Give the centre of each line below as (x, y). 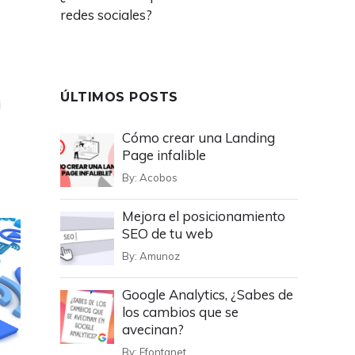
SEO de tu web (168, 233)
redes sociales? (106, 15)
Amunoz (160, 256)
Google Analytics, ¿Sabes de (208, 294)
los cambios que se (180, 312)
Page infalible (164, 155)
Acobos (158, 177)
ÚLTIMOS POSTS (119, 97)
